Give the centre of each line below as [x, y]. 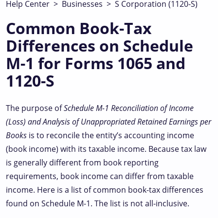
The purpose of [35, 108]
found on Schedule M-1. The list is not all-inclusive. [98, 203]
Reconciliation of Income [152, 108]
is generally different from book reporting [82, 163]
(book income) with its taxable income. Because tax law [106, 149]
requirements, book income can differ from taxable [100, 176]
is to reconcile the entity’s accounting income [110, 135]
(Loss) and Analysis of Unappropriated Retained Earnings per [109, 122]
